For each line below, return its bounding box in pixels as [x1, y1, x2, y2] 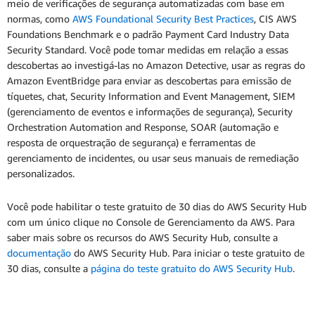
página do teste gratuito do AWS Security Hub [91, 262, 292, 275]
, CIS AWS [254, 13, 297, 25]
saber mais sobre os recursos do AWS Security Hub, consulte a [7, 231, 278, 244]
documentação [7, 247, 71, 259]
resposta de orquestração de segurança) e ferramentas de [7, 136, 255, 149]
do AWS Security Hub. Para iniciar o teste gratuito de [71, 247, 304, 259]
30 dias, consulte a [7, 262, 91, 275]
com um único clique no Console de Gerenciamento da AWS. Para [7, 216, 295, 229]
